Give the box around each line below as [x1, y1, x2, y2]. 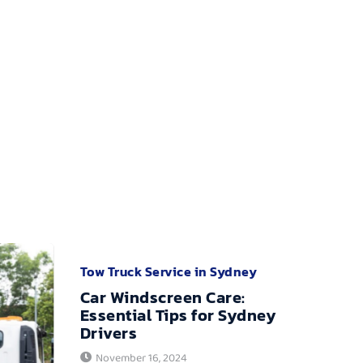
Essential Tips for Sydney [79, 302, 276, 327]
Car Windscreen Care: [79, 284, 246, 310]
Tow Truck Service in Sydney [79, 261, 257, 281]
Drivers [79, 320, 137, 345]
